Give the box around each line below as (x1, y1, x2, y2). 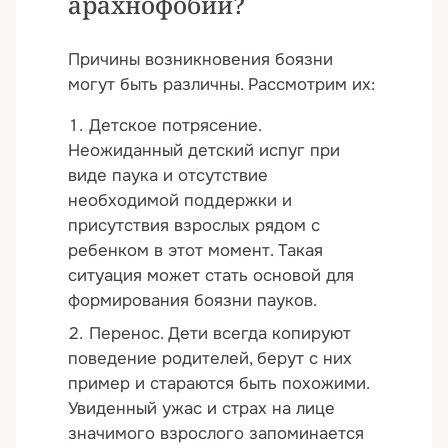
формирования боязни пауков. (68, 289, 317, 311)
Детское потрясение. (89, 114, 261, 136)
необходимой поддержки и (68, 189, 292, 211)
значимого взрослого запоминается (68, 422, 364, 444)
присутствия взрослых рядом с (68, 214, 320, 236)
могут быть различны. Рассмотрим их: (68, 73, 375, 95)
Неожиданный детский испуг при (68, 139, 340, 161)
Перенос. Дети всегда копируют (89, 322, 351, 344)
